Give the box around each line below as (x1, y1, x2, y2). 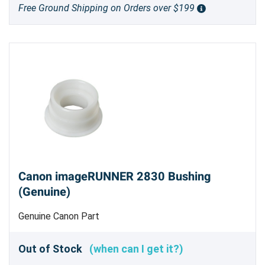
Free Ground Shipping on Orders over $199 (18, 2, 197, 14)
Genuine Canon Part (18, 211, 99, 222)
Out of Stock (18, 242, 89, 255)
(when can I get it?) (89, 242, 183, 255)
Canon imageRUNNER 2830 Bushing (18, 168, 211, 186)
